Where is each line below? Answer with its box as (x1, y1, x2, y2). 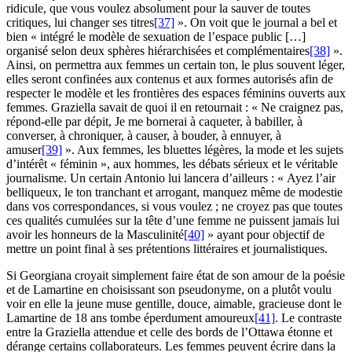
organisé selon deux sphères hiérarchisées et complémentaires (6, 44, 310, 58)
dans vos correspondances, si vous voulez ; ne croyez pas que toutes (6, 200, 343, 214)
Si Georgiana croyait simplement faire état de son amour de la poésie (6, 269, 345, 283)
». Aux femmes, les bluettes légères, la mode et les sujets (62, 143, 343, 157)
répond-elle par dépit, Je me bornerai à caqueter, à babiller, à (6, 115, 302, 129)
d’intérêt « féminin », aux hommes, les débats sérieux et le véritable (6, 157, 338, 171)
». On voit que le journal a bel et (174, 16, 337, 30)
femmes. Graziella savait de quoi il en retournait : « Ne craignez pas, (6, 101, 343, 115)
